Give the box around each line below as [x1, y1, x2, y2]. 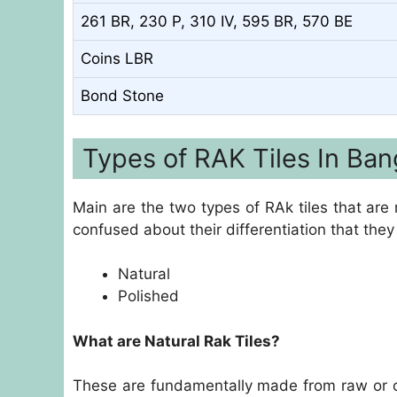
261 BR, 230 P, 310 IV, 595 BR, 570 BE [81, 12, 353, 31]
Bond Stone [81, 87, 164, 105]
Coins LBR [81, 50, 153, 68]
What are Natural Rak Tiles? [73, 331, 280, 350]
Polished [118, 287, 179, 306]
